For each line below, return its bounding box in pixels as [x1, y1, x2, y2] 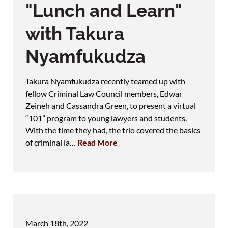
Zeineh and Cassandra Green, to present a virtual [25, 100, 196, 110]
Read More [77, 137, 118, 147]
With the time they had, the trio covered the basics [25, 125, 201, 135]
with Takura [25, 22, 124, 44]
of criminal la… [25, 137, 77, 147]
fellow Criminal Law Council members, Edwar [25, 88, 182, 98]
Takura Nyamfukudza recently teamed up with [25, 76, 185, 86]
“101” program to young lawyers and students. [25, 112, 187, 123]
